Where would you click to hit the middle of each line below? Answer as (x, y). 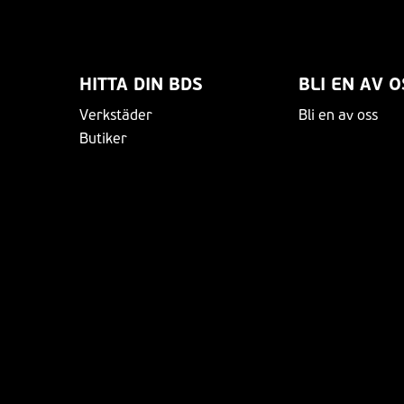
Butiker (103, 138)
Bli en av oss (338, 115)
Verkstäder (116, 115)
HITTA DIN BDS (141, 84)
